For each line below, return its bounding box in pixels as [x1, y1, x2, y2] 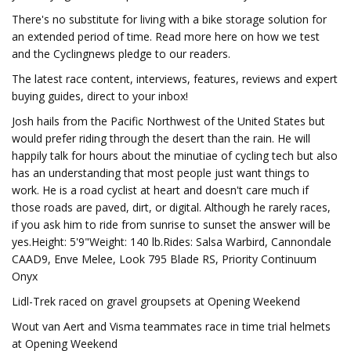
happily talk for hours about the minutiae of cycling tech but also [12, 148, 338, 163]
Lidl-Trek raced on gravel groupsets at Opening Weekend [12, 294, 300, 309]
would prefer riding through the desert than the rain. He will [12, 131, 310, 146]
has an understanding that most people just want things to [12, 165, 309, 180]
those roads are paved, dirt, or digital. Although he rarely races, [12, 200, 331, 215]
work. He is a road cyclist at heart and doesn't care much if [12, 183, 309, 197]
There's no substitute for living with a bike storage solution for [12, 12, 327, 27]
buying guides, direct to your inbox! [12, 89, 188, 103]
